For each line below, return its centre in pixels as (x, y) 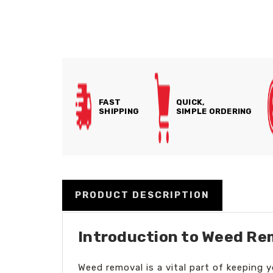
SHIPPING (119, 111)
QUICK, (190, 102)
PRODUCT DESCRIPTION (142, 195)
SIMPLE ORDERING (214, 111)
